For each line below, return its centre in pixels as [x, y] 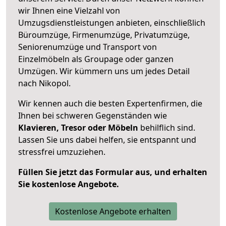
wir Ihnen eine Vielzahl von [69, 10]
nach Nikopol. [44, 83]
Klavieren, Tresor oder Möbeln [78, 127]
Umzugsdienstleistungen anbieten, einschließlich [112, 22]
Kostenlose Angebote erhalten [113, 211]
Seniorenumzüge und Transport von [88, 47]
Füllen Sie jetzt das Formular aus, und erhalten [113, 172]
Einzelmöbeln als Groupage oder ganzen [96, 59]
